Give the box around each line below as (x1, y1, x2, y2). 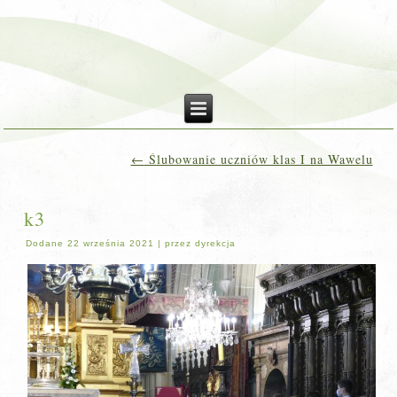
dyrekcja (195, 238, 237, 248)
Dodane (26, 238, 65, 248)
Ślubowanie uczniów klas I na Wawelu (144, 151, 373, 167)
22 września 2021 (67, 238, 155, 248)
